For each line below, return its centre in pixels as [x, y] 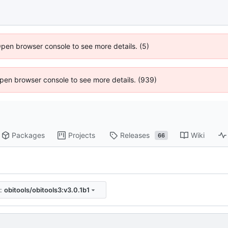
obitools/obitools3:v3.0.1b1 [47, 190]
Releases [135, 135]
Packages [28, 135]
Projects [82, 135]
